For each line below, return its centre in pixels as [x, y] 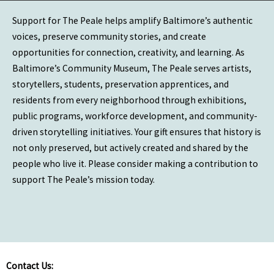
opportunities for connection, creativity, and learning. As [128, 52]
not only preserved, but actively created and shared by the [130, 147]
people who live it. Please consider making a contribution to [135, 163]
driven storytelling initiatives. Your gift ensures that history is [137, 131]
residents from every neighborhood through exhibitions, [129, 100]
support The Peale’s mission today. [83, 179]
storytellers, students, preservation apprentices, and [120, 84]
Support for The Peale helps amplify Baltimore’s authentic [132, 20]
